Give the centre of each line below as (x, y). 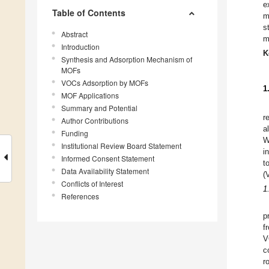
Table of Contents (89, 13)
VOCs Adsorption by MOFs (105, 83)
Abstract (74, 34)
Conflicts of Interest (92, 184)
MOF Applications (90, 95)
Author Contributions (95, 121)
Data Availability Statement (105, 171)
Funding (75, 133)
